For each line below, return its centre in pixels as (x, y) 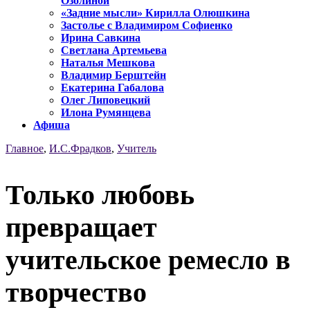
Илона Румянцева (106, 113)
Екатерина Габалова (112, 88)
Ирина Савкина (101, 38)
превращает (81, 227)
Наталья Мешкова (108, 63)
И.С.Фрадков (80, 149)
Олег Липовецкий (106, 100)
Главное (25, 149)
